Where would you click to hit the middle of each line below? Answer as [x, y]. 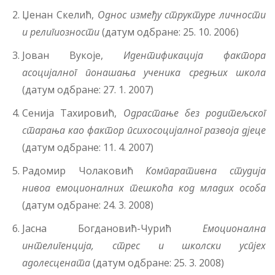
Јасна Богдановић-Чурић [112, 228]
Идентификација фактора [195, 55]
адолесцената [58, 262]
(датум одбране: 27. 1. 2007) [88, 89]
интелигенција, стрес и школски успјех [144, 245]
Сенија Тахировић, [73, 113]
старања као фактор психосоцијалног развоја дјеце [144, 130]
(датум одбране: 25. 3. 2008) [159, 262]
